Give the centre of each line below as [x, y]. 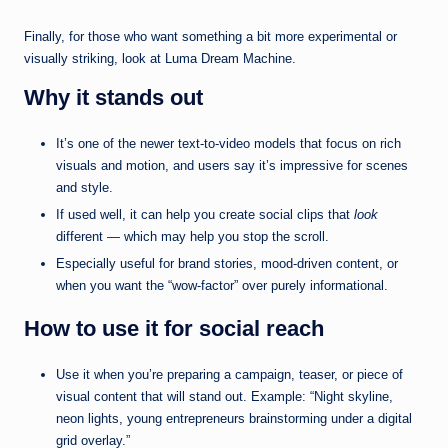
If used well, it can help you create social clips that [205, 214]
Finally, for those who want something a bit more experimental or [210, 36]
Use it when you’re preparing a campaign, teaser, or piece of [229, 374]
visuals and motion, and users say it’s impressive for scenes [232, 165]
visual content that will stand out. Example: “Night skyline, [224, 396]
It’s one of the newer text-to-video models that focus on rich [228, 143]
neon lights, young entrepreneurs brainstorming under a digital [234, 418]
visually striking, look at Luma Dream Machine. [160, 58]
